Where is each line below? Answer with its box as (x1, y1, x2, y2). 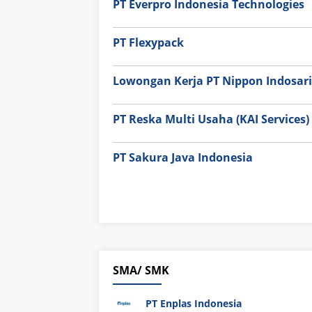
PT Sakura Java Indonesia (113, 150, 253, 166)
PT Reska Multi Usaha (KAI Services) (113, 111, 309, 127)
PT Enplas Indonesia (146, 297, 242, 311)
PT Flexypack (113, 35, 184, 51)
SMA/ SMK (113, 263, 169, 279)
